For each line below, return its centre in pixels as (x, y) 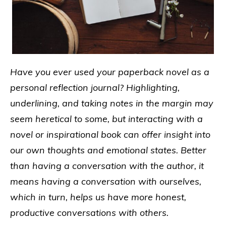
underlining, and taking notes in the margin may (112, 103)
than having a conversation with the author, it (107, 166)
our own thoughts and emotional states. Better (108, 150)
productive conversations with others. (89, 213)
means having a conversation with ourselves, (106, 182)
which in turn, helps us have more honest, (98, 197)
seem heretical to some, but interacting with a (106, 119)
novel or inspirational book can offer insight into (110, 135)
